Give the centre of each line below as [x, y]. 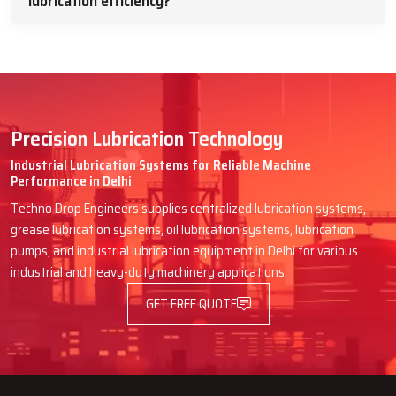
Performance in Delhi [71, 181]
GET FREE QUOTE [191, 304]
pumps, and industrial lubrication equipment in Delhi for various [184, 251]
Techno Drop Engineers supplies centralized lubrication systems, [188, 209]
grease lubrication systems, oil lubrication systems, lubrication [182, 230]
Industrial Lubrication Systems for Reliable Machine [161, 165]
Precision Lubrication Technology [147, 138]
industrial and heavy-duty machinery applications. [149, 272]
